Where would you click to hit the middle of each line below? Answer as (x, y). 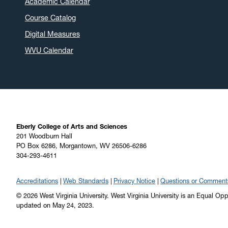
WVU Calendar (49, 50)
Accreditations (37, 181)
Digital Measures (52, 34)
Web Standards (86, 181)
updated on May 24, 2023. (55, 206)
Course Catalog (50, 18)
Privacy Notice (134, 181)
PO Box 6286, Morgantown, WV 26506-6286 (81, 146)
